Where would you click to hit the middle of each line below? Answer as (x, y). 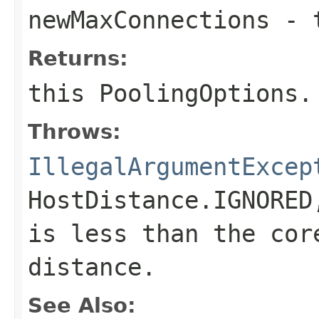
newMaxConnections (149, 20)
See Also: (82, 305)
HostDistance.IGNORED (170, 200)
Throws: (74, 131)
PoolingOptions (199, 93)
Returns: (78, 58)
